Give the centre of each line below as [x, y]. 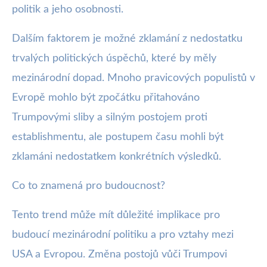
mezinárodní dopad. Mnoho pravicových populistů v [133, 78]
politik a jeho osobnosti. [68, 9]
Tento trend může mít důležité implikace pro [116, 215]
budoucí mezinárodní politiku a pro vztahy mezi [123, 235]
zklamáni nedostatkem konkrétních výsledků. [117, 156]
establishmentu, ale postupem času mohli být [118, 137]
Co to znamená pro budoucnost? [89, 186]
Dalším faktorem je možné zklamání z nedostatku [127, 38]
